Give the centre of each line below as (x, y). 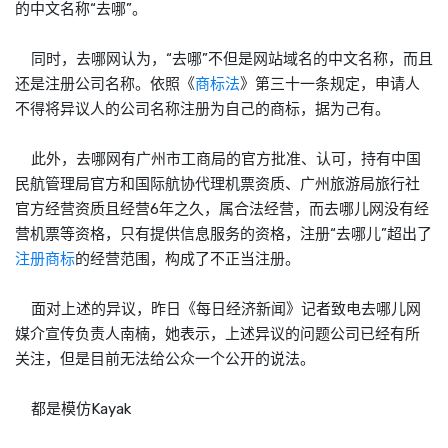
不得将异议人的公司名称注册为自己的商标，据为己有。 (202, 108)
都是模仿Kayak (73, 408)
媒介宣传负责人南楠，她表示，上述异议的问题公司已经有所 (217, 333)
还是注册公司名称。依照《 (105, 83)
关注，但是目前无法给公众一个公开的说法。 (165, 358)
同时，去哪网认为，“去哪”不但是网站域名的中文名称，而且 (224, 58)
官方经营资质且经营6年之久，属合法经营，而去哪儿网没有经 (222, 208)
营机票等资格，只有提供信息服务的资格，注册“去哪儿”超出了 (223, 233)
